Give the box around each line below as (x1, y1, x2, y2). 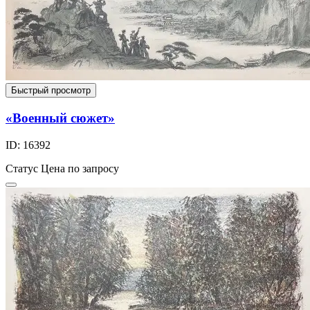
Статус (6, 162, 38, 174)
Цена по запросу (41, 162, 119, 174)
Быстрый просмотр (11, 85, 91, 96)
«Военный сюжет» (6, 111, 115, 126)
